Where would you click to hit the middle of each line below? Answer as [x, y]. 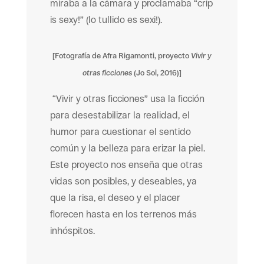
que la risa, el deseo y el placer [115, 198]
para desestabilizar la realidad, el [120, 115]
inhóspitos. [73, 231]
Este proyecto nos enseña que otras [126, 165]
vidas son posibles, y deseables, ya [123, 181]
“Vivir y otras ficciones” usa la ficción [128, 99]
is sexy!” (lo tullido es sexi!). [106, 20]
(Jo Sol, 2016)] [156, 73]
